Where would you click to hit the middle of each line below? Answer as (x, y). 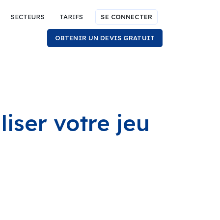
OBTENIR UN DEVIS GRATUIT (105, 38)
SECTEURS (27, 17)
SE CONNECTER (126, 17)
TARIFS (71, 17)
